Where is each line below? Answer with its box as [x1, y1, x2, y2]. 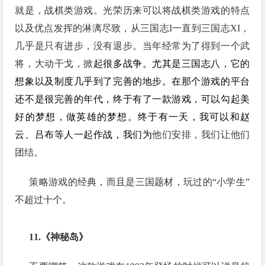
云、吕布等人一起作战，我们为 [15, 130, 153, 140]
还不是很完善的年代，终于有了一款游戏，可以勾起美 [15, 94, 250, 104]
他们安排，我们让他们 [152, 130, 250, 140]
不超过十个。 [15, 195, 72, 205]
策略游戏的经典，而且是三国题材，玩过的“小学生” [29, 177, 250, 187]
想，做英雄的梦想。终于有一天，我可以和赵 [46, 112, 250, 122]
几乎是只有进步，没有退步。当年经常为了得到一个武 [15, 41, 250, 51]
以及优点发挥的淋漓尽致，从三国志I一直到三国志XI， [15, 23, 250, 33]
